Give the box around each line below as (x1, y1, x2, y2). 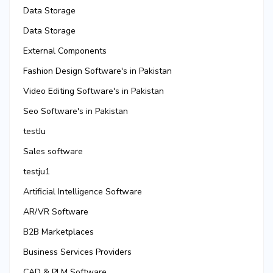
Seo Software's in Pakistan (23, 105, 128, 118)
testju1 (23, 166, 50, 178)
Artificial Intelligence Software (23, 186, 142, 198)
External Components (23, 45, 107, 57)
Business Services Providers (23, 246, 132, 258)
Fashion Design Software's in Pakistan (23, 65, 172, 77)
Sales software (23, 146, 83, 158)
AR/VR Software (23, 206, 88, 218)
